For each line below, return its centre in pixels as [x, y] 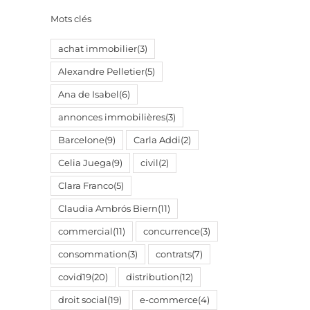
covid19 [75, 277]
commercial [85, 232]
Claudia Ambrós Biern [108, 209]
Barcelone [81, 140]
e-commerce [169, 300]
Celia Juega [85, 163]
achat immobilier [98, 49]
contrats [174, 255]
